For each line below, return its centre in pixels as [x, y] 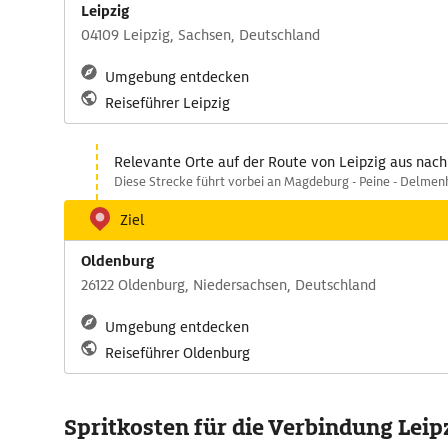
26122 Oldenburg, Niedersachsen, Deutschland [228, 285]
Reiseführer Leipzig [167, 103]
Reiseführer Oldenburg [177, 353]
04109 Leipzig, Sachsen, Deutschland [200, 35]
